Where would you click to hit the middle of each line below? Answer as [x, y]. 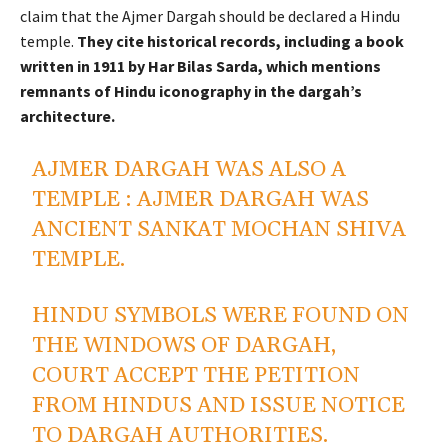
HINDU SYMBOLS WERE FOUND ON [221, 316]
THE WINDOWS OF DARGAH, [185, 346]
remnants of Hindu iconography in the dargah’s [191, 91]
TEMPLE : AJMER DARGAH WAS [201, 200]
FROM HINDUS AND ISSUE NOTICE [219, 406]
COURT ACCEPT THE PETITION [196, 376]
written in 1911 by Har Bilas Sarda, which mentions [200, 66]
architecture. [67, 116]
